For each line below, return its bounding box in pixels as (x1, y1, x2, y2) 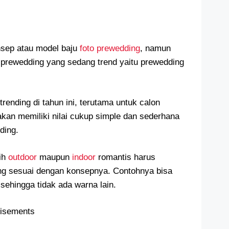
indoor (72, 152, 98, 162)
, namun (140, 43, 171, 53)
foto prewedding (80, 43, 140, 53)
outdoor (8, 152, 39, 162)
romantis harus (98, 152, 155, 162)
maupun (39, 152, 72, 162)
